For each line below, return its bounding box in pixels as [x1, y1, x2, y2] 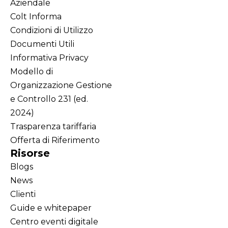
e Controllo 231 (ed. [10, 94, 88, 104]
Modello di [10, 66, 53, 76]
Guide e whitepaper [10, 203, 92, 213]
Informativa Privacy [10, 52, 89, 63]
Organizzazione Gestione [10, 80, 112, 90]
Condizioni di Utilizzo [10, 25, 93, 35]
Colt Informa [10, 11, 62, 21]
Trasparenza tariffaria [10, 121, 96, 131]
